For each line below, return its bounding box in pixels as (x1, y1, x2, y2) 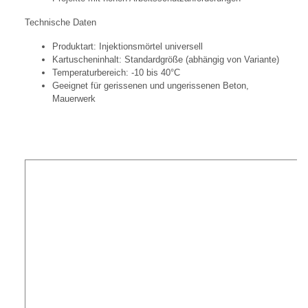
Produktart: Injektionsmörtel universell (52, 41, 203, 52)
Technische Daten (25, 17, 96, 28)
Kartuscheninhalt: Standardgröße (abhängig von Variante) (52, 54, 279, 65)
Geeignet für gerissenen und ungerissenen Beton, (52, 80, 249, 91)
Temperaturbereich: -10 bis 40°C (52, 67, 180, 78)
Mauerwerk (52, 93, 96, 104)
